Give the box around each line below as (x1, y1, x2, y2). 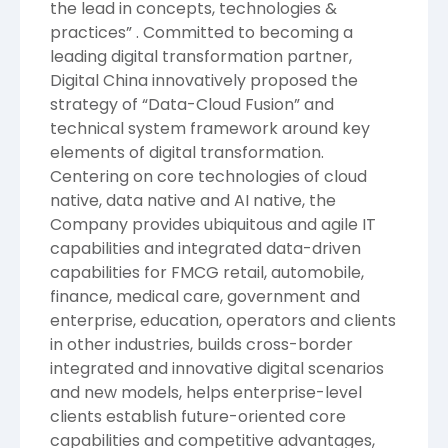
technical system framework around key (50, 116, 370, 140)
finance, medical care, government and (50, 284, 360, 308)
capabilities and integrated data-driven (50, 236, 361, 260)
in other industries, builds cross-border (50, 332, 353, 356)
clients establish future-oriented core (50, 404, 346, 428)
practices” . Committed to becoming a (50, 20, 353, 44)
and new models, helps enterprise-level (50, 380, 362, 404)
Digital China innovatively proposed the (50, 68, 358, 92)
